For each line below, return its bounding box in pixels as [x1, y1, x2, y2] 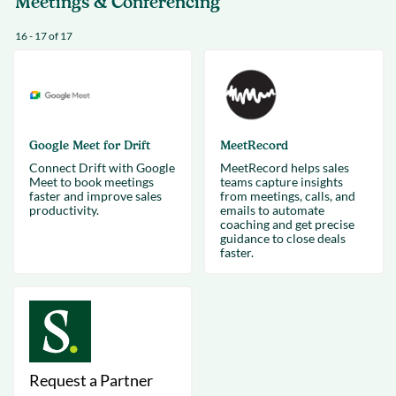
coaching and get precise [220, 217, 354, 232]
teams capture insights [220, 174, 343, 189]
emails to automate [220, 202, 324, 217]
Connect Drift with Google [28, 160, 175, 175]
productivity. [28, 202, 99, 217]
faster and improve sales [28, 188, 162, 203]
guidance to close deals [220, 231, 346, 246]
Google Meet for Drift [28, 138, 150, 153]
